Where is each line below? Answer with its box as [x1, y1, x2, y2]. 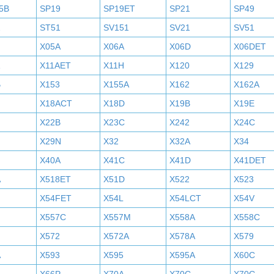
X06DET [233, 42, 266, 51]
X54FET [39, 193, 72, 203]
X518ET [39, 174, 71, 184]
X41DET [233, 155, 266, 165]
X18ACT [39, 98, 72, 108]
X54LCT [169, 193, 201, 203]
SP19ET [103, 4, 135, 13]
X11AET [39, 61, 71, 70]
